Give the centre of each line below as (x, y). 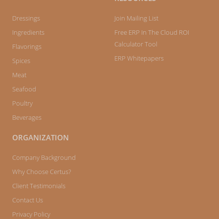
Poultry (22, 103)
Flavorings (27, 47)
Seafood (24, 89)
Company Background (44, 158)
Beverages (27, 118)
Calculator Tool (136, 44)
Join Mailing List (136, 18)
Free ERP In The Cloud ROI (152, 33)
